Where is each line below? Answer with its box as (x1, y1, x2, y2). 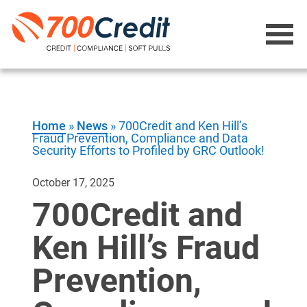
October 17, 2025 (32, 176, 115, 189)
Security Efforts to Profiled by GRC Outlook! (32, 143, 265, 158)
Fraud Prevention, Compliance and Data (32, 131, 249, 145)
